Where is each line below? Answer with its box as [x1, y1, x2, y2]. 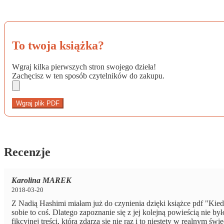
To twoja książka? [12, 38, 104, 52]
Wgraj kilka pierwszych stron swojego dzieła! [12, 62, 156, 71]
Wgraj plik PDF [16, 99, 59, 107]
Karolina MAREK [11, 176, 71, 185]
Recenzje [4, 145, 50, 158]
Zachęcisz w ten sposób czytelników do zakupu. [12, 71, 164, 80]
